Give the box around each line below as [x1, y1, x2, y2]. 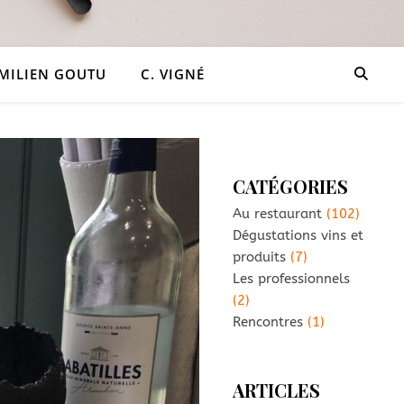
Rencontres [233, 314, 303, 330]
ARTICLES [233, 378, 320, 402]
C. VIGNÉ [140, 65, 205, 83]
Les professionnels [233, 271, 350, 287]
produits [233, 249, 286, 265]
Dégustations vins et [233, 227, 363, 243]
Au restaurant [233, 206, 322, 222]
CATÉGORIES [233, 174, 348, 198]
